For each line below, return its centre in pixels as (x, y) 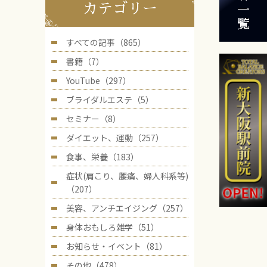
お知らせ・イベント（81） (117, 246)
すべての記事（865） (106, 42)
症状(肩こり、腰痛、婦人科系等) (127, 176)
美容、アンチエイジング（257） (127, 208)
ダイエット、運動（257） (115, 138)
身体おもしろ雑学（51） (113, 227)
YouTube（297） (99, 80)
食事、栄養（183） (103, 157)
